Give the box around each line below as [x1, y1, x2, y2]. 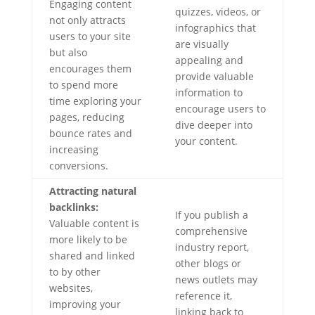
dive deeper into [174, 118, 252, 131]
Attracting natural [49, 184, 136, 198]
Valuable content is [49, 217, 139, 230]
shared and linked [49, 249, 135, 262]
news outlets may [174, 273, 257, 286]
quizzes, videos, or [174, 5, 261, 18]
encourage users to [174, 102, 266, 115]
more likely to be [49, 233, 127, 246]
